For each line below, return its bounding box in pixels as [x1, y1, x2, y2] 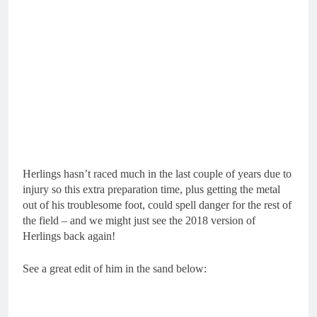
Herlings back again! [23, 230, 115, 242]
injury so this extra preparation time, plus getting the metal [23, 183, 280, 195]
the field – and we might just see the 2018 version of [23, 214, 255, 226]
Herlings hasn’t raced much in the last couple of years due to [23, 168, 292, 180]
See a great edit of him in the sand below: [23, 263, 207, 275]
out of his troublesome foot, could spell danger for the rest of [23, 199, 292, 211]
